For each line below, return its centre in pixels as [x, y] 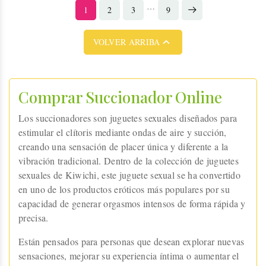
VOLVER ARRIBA [126, 42]
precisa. [34, 217]
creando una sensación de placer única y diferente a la [123, 146]
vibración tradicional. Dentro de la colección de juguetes [129, 160]
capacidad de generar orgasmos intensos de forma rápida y [132, 203]
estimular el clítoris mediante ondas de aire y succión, [123, 132]
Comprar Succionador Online [120, 97]
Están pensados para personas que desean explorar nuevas [132, 241]
